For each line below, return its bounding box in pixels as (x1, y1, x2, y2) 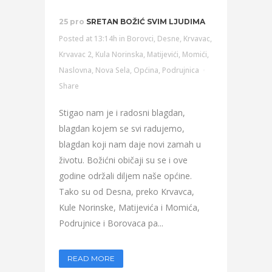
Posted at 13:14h (59, 33, 117, 44)
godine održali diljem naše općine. (59, 170, 192, 182)
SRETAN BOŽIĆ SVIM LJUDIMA (86, 17, 205, 26)
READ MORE (67, 254, 115, 263)
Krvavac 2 (59, 49, 92, 59)
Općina (134, 65, 158, 75)
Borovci (127, 33, 154, 44)
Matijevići (147, 49, 178, 59)
